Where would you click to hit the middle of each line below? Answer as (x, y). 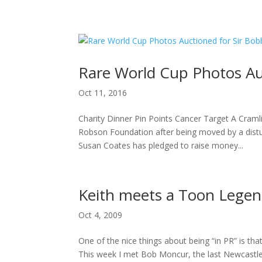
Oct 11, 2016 (103, 93)
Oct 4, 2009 (101, 215)
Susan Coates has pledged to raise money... (161, 145)
